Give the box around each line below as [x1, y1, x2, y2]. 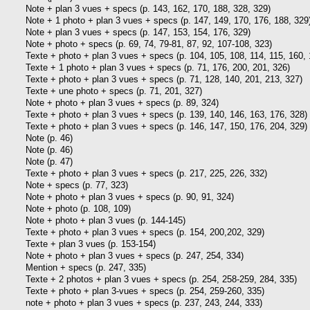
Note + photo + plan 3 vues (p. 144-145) [26, 215, 185, 226]
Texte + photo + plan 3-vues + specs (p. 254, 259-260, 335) [26, 285, 264, 296]
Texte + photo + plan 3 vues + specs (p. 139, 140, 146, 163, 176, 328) [26, 109, 307, 120]
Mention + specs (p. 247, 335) [26, 262, 146, 273]
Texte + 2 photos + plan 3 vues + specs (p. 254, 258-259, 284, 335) [26, 273, 297, 284]
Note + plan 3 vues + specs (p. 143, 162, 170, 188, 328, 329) [26, 3, 271, 14]
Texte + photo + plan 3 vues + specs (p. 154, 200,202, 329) [26, 226, 264, 237]
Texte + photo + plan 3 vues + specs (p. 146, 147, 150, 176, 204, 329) [26, 120, 307, 131]
